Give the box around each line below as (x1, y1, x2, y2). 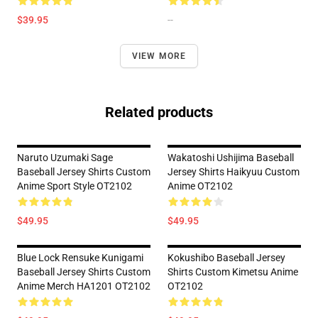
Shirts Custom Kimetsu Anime (168, 266, 298, 278)
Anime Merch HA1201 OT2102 (17, 280, 150, 292)
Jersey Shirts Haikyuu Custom (168, 166, 300, 177)
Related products (105, 104, 213, 121)
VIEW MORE (131, 51, 187, 61)
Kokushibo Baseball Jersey (168, 252, 285, 263)
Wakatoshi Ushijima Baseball (168, 152, 294, 163)
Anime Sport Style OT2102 (17, 180, 132, 192)
